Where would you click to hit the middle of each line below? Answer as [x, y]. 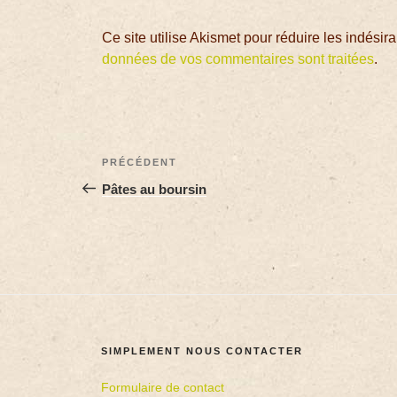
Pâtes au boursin [155, 189]
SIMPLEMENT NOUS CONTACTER [202, 350]
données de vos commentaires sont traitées [238, 58]
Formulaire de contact [163, 387]
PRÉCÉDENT [140, 162]
